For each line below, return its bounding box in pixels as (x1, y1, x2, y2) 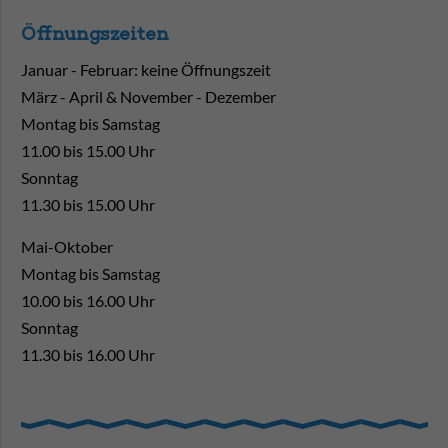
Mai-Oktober (21, 237, 113, 256)
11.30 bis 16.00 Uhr (21, 345, 155, 364)
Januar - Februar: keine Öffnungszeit (21, 60, 271, 79)
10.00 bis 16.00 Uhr (21, 291, 155, 310)
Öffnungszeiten (21, 23, 169, 45)
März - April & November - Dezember (21, 87, 276, 106)
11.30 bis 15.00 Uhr (21, 195, 155, 214)
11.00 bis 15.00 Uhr (21, 141, 155, 160)
